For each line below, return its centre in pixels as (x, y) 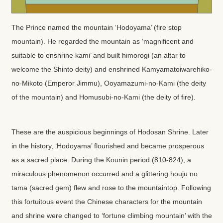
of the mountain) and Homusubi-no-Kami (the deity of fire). (103, 97)
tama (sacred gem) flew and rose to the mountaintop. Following (111, 188)
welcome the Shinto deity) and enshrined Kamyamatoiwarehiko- (111, 69)
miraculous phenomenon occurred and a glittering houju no (104, 174)
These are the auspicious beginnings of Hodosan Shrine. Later (110, 132)
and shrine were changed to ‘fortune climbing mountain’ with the (111, 216)
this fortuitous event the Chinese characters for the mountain (107, 202)
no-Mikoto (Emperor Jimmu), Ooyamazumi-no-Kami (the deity (109, 83)
